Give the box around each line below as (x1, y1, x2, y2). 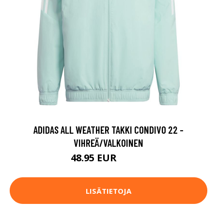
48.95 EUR (71, 151, 119, 165)
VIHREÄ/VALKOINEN (74, 137, 143, 149)
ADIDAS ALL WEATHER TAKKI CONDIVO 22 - (33, 124, 184, 136)
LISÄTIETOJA (86, 186, 131, 196)
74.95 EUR (119, 155, 146, 164)
